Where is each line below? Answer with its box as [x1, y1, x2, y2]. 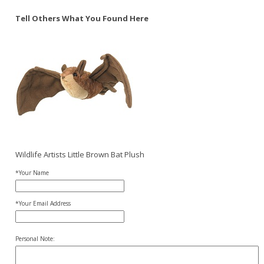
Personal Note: [15, 235, 55, 243]
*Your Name [15, 169, 49, 177]
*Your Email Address [15, 199, 71, 207]
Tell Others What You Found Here [15, 13, 148, 24]
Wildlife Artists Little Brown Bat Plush [15, 149, 144, 160]
